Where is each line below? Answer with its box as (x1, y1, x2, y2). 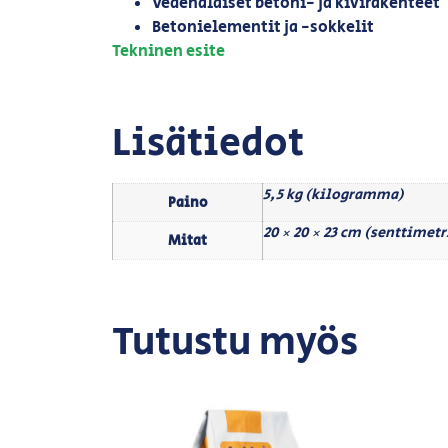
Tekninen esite (112, 39, 225, 63)
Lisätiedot (112, 115, 304, 173)
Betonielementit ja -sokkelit (152, 15, 374, 39)
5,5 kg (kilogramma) (263, 184, 404, 206)
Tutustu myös (112, 314, 358, 372)
